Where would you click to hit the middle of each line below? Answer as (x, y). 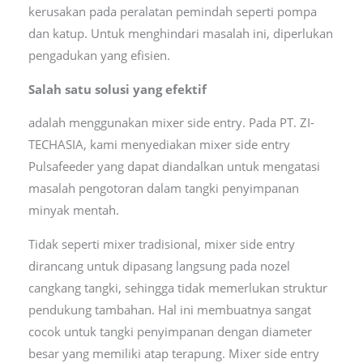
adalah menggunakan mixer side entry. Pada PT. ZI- (171, 123)
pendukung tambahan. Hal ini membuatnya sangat (169, 309)
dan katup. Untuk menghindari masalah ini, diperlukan (180, 34)
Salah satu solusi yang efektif (117, 89)
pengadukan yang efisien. (100, 56)
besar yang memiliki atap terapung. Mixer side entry (173, 353)
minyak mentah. (73, 210)
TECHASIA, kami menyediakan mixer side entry (159, 145)
